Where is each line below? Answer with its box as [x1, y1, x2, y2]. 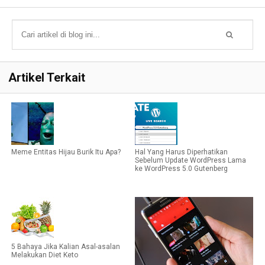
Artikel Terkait [8, 70, 85, 85]
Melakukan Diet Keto [11, 251, 78, 260]
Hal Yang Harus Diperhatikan [135, 148, 228, 157]
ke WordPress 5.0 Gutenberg [135, 164, 228, 173]
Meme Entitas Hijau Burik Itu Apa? [11, 148, 121, 157]
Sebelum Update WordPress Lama [135, 156, 246, 165]
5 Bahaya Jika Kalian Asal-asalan [11, 243, 120, 251]
